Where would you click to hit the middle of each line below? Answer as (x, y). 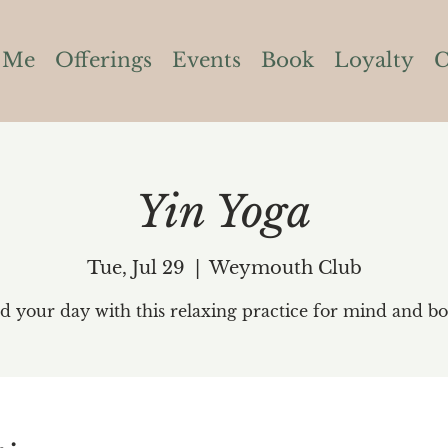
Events (206, 60)
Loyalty (373, 60)
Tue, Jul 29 (135, 267)
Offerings (103, 60)
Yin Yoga (224, 212)
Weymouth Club (285, 267)
